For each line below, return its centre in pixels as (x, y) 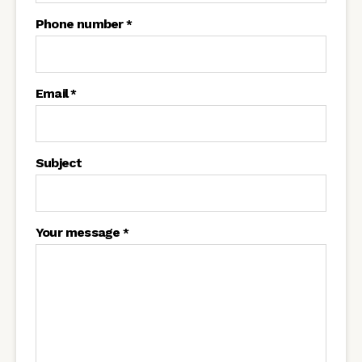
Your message (78, 232)
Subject (59, 162)
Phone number (80, 23)
